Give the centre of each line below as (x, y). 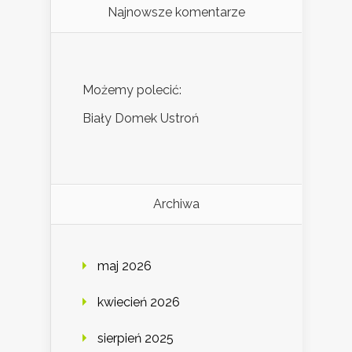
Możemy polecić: (132, 90)
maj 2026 (125, 266)
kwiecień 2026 (139, 302)
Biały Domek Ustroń (141, 119)
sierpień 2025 (136, 339)
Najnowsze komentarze (176, 13)
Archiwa (176, 204)
